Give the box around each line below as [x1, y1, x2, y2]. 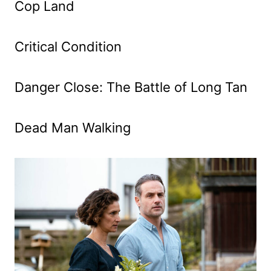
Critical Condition [15, 39, 122, 55]
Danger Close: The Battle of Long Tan [15, 79, 247, 96]
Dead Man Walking [15, 120, 131, 136]
